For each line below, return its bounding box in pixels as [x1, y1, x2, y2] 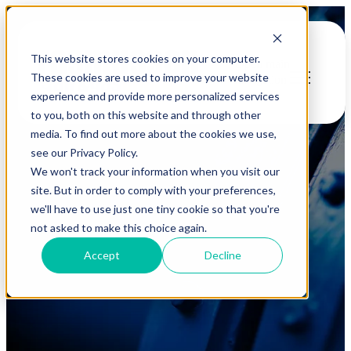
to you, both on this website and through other [30, 107, 261, 121]
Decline [204, 248, 241, 262]
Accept [84, 248, 121, 262]
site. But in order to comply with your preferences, [30, 183, 276, 197]
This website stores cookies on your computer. [30, 51, 260, 65]
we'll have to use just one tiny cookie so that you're [30, 201, 280, 215]
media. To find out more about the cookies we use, [30, 126, 277, 140]
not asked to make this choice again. [30, 220, 207, 234]
